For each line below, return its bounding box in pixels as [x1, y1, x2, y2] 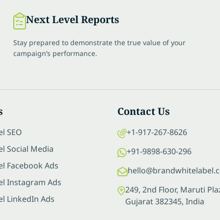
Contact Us [117, 104, 170, 118]
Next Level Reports [26, 12, 120, 26]
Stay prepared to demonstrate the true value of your [13, 37, 186, 47]
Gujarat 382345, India [125, 195, 204, 207]
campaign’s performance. [13, 48, 98, 58]
